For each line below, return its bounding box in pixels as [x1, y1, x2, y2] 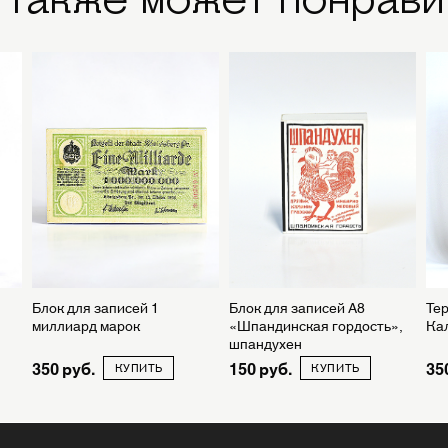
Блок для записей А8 [228, 296, 365, 317]
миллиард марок [32, 314, 141, 335]
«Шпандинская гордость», [228, 314, 403, 335]
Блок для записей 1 [32, 296, 160, 317]
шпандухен [228, 332, 302, 353]
